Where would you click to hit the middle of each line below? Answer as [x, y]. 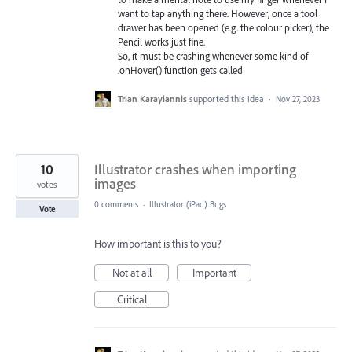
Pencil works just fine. [161, 41]
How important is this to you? [158, 243]
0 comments [116, 204]
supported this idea [228, 98]
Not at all [132, 272]
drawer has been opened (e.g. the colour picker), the [224, 27]
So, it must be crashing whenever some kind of [213, 55]
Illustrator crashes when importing [195, 169]
